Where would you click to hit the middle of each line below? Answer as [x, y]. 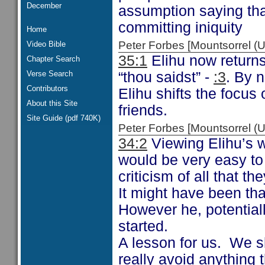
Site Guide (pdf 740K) [64, 118]
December [44, 6]
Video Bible [46, 44]
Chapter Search [53, 59]
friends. [143, 110]
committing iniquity [180, 28]
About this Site [52, 103]
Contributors [47, 88]
